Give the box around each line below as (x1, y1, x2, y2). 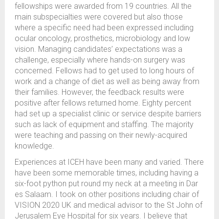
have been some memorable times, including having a (15, 168, 198, 177)
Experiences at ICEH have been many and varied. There (15, 157, 204, 167)
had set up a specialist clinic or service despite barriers (15, 109, 201, 118)
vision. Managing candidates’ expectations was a (15, 44, 182, 54)
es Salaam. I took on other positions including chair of (15, 189, 199, 199)
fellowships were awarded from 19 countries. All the (15, 1, 192, 11)
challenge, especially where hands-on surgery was (15, 55, 185, 65)
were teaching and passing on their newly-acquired (15, 130, 187, 140)
